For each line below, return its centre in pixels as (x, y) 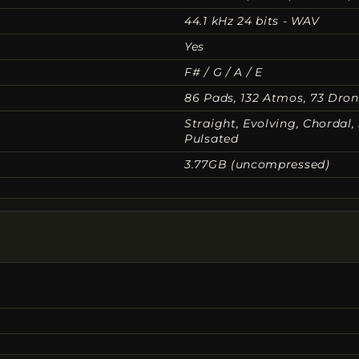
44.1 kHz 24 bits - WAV (252, 20)
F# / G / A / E (224, 72)
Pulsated (212, 138)
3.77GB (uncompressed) (257, 164)
